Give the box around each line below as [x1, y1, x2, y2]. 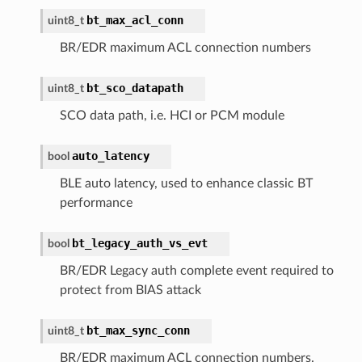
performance [59, 196, 133, 209]
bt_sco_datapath [86, 81, 183, 95]
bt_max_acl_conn [86, 13, 183, 27]
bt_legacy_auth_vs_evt [71, 236, 208, 250]
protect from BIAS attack [59, 283, 201, 297]
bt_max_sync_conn [86, 323, 190, 337]
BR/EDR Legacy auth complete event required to [59, 263, 334, 277]
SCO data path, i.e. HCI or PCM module [59, 108, 284, 122]
